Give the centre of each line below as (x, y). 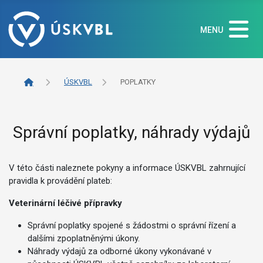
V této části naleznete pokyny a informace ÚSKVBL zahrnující (127, 168)
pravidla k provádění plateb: (60, 181)
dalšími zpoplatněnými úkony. (84, 239)
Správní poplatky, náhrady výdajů (131, 133)
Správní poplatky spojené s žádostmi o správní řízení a (132, 226)
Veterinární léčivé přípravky (65, 203)
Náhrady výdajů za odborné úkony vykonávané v (119, 252)
